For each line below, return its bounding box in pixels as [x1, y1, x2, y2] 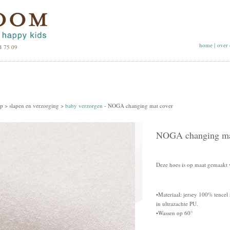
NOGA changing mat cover [108, 102, 173, 109]
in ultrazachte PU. [156, 200, 198, 207]
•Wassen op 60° [156, 209, 193, 217]
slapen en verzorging [9, 102, 59, 109]
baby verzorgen [65, 102, 103, 109]
